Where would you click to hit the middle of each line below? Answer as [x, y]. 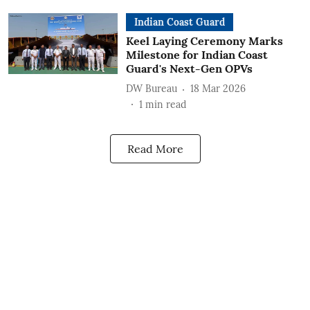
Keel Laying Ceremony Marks [204, 40]
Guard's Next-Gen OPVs [189, 68]
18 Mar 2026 [218, 89]
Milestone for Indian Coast [197, 54]
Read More [155, 148]
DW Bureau [151, 89]
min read [165, 104]
